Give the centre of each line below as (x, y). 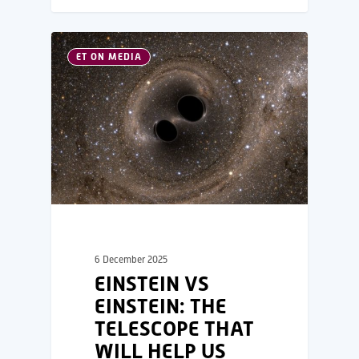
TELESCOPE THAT (175, 328)
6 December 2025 (131, 259)
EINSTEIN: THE (161, 306)
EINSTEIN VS (152, 283)
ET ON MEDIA (109, 56)
